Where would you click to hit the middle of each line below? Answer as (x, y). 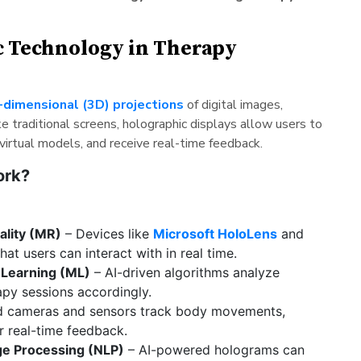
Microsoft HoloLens (215, 233)
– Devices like (107, 233)
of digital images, (233, 104)
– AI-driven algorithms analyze (185, 272)
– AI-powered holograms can (214, 349)
